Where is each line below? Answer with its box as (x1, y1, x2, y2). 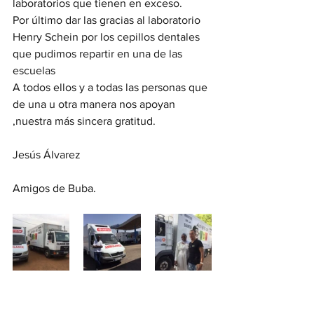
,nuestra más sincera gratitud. (13, 115, 156, 127)
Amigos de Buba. (13, 182, 96, 194)
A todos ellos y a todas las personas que (13, 81, 210, 93)
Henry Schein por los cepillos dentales (13, 31, 203, 43)
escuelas (13, 64, 55, 76)
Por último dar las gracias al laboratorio (13, 14, 203, 26)
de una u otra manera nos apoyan (13, 98, 178, 110)
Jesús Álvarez (13, 149, 81, 161)
